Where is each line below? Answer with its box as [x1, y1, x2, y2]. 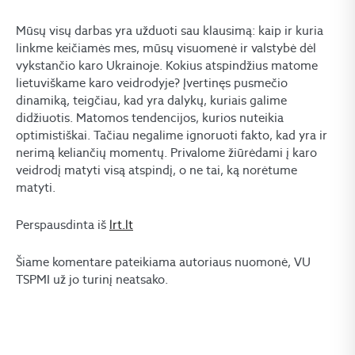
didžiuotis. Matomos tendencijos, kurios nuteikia [16, 110, 284, 125]
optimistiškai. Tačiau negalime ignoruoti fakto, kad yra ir [16, 128, 327, 143]
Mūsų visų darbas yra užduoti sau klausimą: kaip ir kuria [16, 23, 323, 38]
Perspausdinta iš [16, 217, 109, 232]
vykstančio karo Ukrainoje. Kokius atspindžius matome [16, 58, 318, 73]
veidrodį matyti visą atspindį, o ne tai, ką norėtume [16, 162, 297, 177]
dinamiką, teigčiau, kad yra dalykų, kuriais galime [16, 93, 287, 108]
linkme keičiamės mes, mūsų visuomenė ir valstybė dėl [16, 40, 316, 55]
